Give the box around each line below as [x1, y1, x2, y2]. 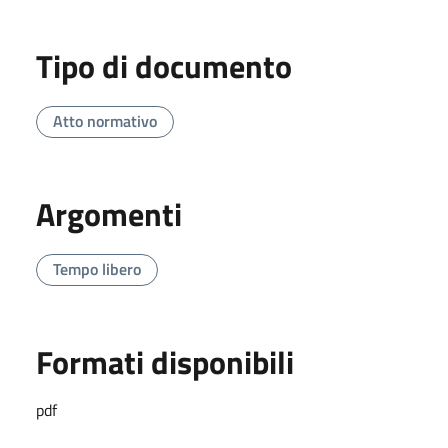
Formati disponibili [36, 338, 294, 387]
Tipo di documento [36, 42, 292, 91]
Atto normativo [53, 109, 157, 134]
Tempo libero [53, 257, 141, 282]
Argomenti [36, 190, 182, 239]
